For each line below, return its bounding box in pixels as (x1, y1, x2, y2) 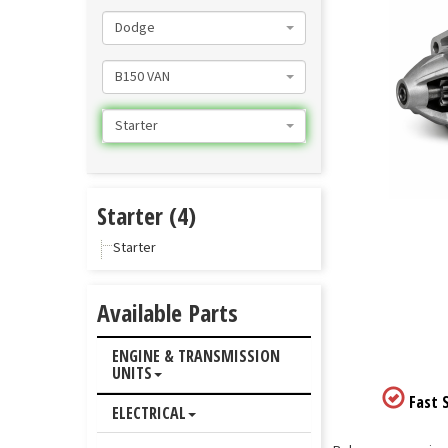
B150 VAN (115, 67, 170, 87)
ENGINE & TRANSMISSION (112, 345, 280, 367)
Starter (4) (97, 199, 196, 232)
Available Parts (97, 296, 238, 329)
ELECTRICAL (112, 402, 186, 424)
